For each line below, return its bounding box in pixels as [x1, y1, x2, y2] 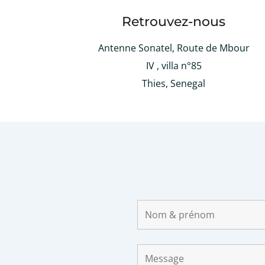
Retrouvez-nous [122, 14, 226, 30]
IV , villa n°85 [146, 59, 202, 72]
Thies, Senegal [142, 77, 206, 90]
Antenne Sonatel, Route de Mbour [98, 41, 250, 54]
